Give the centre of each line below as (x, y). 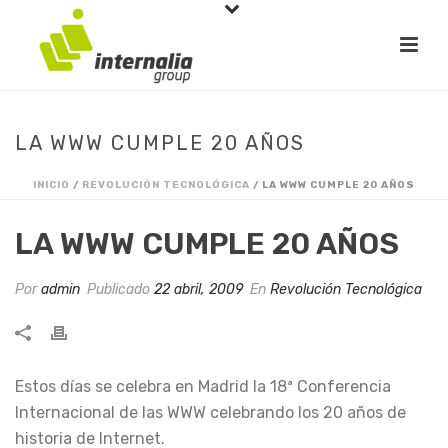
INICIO (51, 185)
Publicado (118, 289)
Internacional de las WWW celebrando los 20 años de (210, 412)
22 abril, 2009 (198, 289)
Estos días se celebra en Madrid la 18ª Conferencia (203, 386)
